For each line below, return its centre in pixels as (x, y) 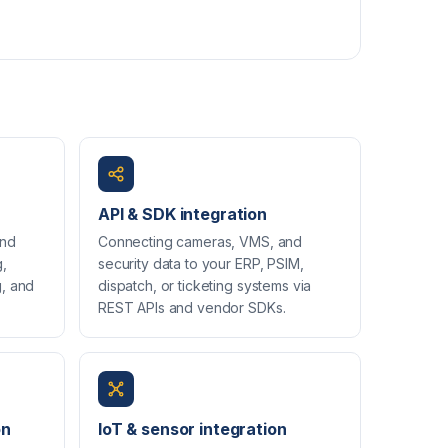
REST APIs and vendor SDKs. (192, 307)
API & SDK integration (183, 213)
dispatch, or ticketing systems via (205, 285)
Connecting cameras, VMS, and (200, 241)
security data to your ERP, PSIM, (201, 263)
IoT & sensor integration (192, 428)
